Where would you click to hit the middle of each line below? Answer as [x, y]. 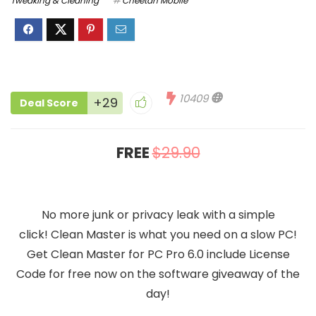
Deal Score [49, 103]
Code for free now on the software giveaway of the [158, 274]
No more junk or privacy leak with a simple [158, 215]
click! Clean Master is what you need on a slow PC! [158, 235]
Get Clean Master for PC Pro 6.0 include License [158, 254]
